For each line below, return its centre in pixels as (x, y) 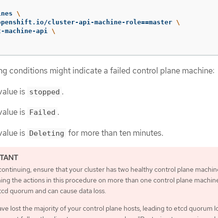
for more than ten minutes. (115, 133)
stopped (45, 92)
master (163, 22)
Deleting (47, 133)
